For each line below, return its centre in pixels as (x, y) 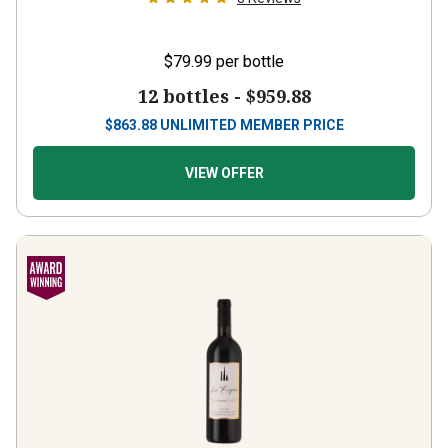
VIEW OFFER (224, 155)
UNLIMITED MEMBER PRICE (251, 107)
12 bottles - (191, 78)
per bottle (250, 43)
